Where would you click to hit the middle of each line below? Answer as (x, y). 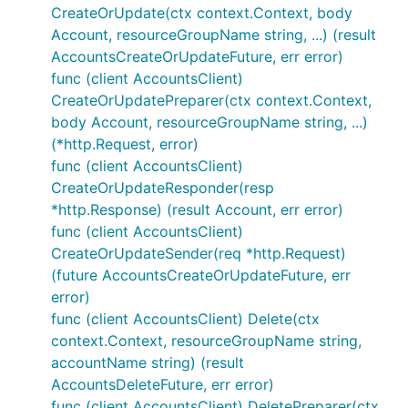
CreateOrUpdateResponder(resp (163, 188)
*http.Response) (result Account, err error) (197, 209)
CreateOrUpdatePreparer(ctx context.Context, (211, 100)
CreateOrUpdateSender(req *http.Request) (199, 253)
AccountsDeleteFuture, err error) (163, 384)
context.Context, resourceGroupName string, (206, 341)
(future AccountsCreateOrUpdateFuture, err (201, 275)
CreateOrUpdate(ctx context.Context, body (202, 13)
